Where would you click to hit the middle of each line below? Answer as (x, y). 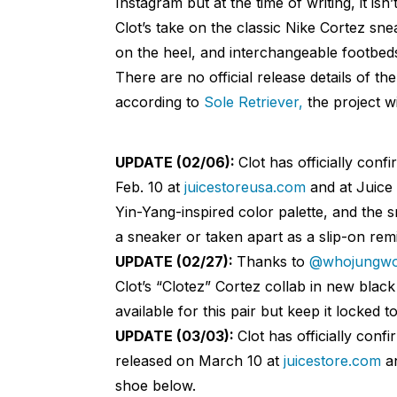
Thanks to (272, 262)
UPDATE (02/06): (176, 163)
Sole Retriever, (253, 102)
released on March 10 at (199, 361)
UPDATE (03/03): (176, 336)
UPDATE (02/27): (175, 262)
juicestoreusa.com (245, 187)
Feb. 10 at (149, 187)
